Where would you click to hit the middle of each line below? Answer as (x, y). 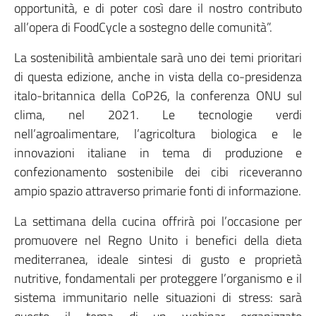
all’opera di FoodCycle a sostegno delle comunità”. (143, 27)
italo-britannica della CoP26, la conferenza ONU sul (158, 96)
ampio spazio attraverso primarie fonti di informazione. (158, 191)
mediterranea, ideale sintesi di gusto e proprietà (158, 259)
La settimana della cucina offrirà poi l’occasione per (158, 221)
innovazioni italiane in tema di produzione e (158, 153)
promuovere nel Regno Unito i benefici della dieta (158, 240)
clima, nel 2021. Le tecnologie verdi (158, 115)
